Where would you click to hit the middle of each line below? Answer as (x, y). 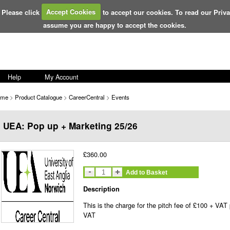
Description (101, 189)
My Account (62, 77)
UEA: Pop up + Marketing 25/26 (70, 126)
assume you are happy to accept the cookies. (115, 25)
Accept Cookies (71, 12)
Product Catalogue (39, 97)
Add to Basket (147, 172)
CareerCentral (87, 97)
